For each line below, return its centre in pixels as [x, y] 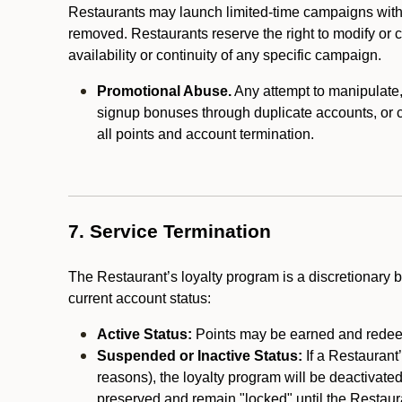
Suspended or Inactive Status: [201, 356]
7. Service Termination [170, 232]
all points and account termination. [207, 134]
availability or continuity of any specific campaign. [225, 55]
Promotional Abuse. [164, 91]
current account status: [140, 298]
